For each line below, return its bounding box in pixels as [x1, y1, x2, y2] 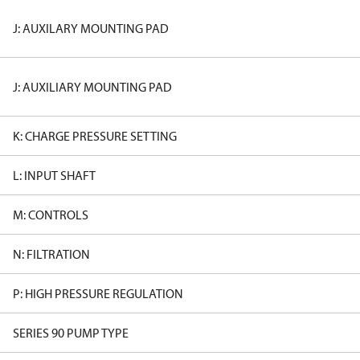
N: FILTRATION [13, 246, 90, 262]
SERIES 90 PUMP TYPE [13, 325, 129, 341]
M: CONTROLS [13, 207, 88, 223]
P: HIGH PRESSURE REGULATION [13, 285, 183, 301]
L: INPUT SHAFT [13, 167, 96, 183]
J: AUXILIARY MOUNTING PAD [13, 79, 172, 95]
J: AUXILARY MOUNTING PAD [13, 20, 169, 36]
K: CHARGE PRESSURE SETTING [13, 128, 177, 144]
